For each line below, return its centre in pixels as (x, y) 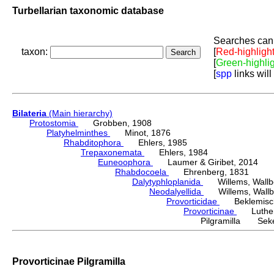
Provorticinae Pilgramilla (69, 261)
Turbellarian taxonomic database (88, 10)
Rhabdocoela (142, 172)
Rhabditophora (94, 143)
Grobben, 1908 (115, 123)
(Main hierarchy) (80, 113)
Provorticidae (193, 202)
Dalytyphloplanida (168, 182)
